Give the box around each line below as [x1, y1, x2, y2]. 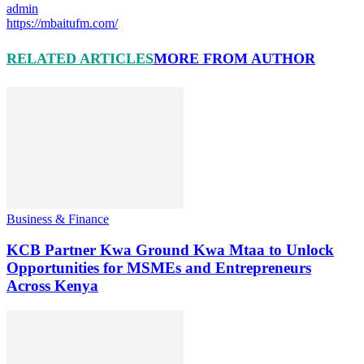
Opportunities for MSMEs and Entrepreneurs [6, 259, 311, 277]
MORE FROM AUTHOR [154, 50, 315, 67]
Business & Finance [6, 211, 109, 226]
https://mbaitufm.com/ [6, 15, 118, 30]
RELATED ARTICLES [6, 50, 154, 67]
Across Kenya [6, 277, 98, 295]
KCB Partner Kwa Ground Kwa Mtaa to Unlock [6, 241, 334, 259]
